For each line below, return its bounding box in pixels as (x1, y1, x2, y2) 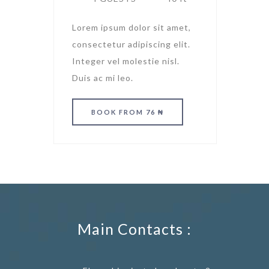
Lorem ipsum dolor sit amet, (72, 22, 191, 33)
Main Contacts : (77, 220, 192, 238)
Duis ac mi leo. (72, 73, 133, 83)
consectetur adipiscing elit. (72, 39, 190, 50)
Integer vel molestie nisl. (72, 56, 180, 67)
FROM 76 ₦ (119, 108, 164, 116)
